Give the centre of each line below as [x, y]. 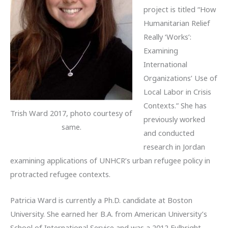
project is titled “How [179, 9]
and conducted [169, 133]
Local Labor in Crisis [177, 92]
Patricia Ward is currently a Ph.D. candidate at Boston [101, 200]
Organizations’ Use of [180, 78]
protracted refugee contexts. [60, 174]
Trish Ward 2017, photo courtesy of [71, 113]
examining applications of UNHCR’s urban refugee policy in [110, 161]
